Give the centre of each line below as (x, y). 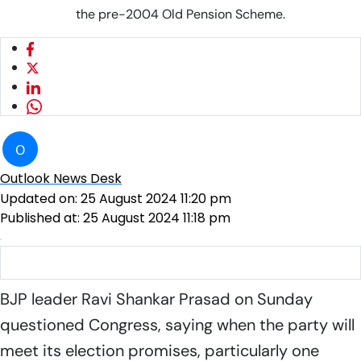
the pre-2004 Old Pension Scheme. (180, 14)
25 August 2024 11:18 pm (157, 218)
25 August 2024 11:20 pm (156, 199)
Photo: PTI (232, 262)
